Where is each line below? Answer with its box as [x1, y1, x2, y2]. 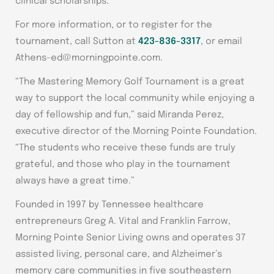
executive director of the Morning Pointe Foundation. [15, 127, 257, 137]
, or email [201, 37, 242, 47]
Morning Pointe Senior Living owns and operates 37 [15, 233, 246, 243]
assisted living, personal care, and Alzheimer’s [15, 250, 222, 260]
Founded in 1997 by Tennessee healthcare [15, 200, 204, 210]
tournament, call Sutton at [15, 37, 138, 47]
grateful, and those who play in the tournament [15, 160, 231, 170]
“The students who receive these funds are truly [15, 143, 235, 154]
